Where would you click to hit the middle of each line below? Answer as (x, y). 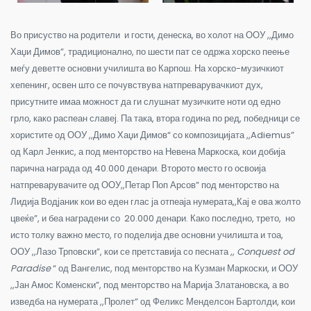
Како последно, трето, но (242, 218)
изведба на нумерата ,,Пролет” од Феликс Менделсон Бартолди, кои (153, 301)
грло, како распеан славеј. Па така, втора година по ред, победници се (155, 118)
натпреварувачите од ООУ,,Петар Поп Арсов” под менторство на (145, 185)
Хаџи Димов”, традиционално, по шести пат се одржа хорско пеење (150, 51)
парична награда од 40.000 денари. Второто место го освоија (138, 168)
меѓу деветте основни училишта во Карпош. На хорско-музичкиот (147, 68)
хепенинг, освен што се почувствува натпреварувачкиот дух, (137, 85)
